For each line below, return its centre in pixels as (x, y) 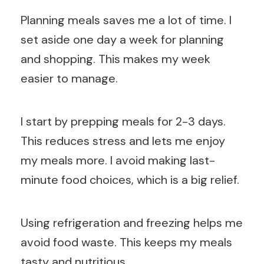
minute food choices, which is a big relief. (130, 180)
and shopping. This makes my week (115, 59)
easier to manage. (69, 79)
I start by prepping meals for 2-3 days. (123, 122)
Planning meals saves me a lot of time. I (126, 20)
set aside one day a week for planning (122, 40)
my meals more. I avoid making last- (118, 161)
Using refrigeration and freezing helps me (132, 223)
